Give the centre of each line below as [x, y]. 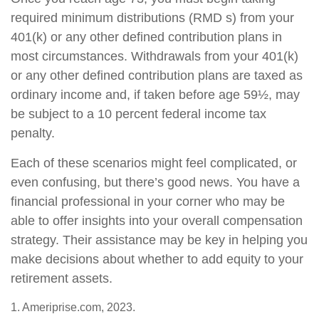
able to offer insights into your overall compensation [157, 221]
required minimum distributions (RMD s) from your [152, 18]
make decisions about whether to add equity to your [157, 259]
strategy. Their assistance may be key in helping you [159, 240]
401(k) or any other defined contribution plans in [146, 37]
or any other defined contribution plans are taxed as [157, 75]
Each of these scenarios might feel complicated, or [154, 163]
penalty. [33, 133]
